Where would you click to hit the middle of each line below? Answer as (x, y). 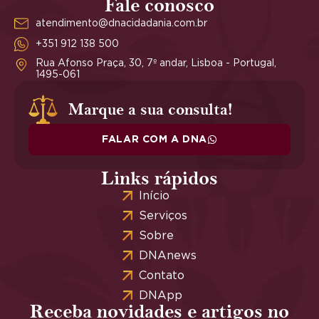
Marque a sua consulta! (151, 109)
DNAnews (167, 255)
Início (154, 195)
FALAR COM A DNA (155, 139)
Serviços (163, 215)
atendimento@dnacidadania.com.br (121, 23)
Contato (161, 275)
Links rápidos (159, 179)
